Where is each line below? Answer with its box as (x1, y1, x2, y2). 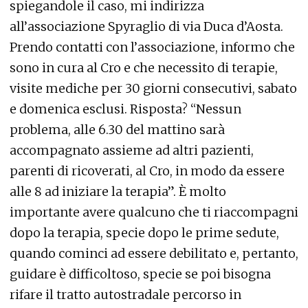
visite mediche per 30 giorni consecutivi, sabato (10, 80, 297, 96)
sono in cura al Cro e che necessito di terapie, (10, 60, 278, 76)
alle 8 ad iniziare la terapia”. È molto (10, 184, 226, 199)
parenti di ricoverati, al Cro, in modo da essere (10, 163, 285, 179)
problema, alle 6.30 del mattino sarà (10, 122, 225, 137)
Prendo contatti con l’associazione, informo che (10, 39, 295, 55)
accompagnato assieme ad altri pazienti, (10, 142, 254, 158)
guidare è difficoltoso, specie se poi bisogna (10, 266, 271, 282)
